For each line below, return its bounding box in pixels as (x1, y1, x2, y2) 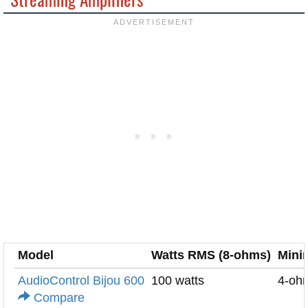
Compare (30, 291, 85, 305)
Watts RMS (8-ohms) (151, 248, 271, 262)
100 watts (151, 274, 204, 287)
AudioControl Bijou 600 (18, 274, 144, 287)
